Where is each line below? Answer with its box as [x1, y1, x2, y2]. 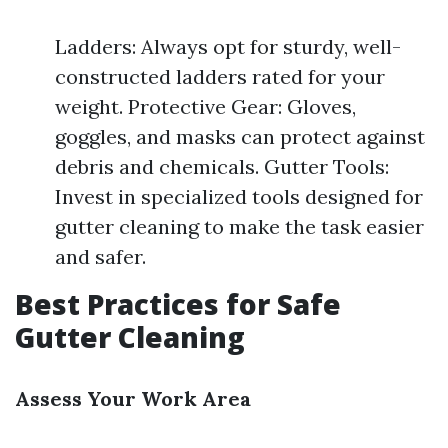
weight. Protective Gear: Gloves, [55, 94, 356, 119]
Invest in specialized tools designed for [55, 184, 423, 209]
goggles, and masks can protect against [55, 124, 425, 149]
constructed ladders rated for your [55, 64, 385, 89]
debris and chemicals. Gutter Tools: [55, 154, 389, 179]
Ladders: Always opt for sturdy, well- [55, 34, 401, 59]
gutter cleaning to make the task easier [55, 214, 424, 239]
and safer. [55, 244, 146, 269]
